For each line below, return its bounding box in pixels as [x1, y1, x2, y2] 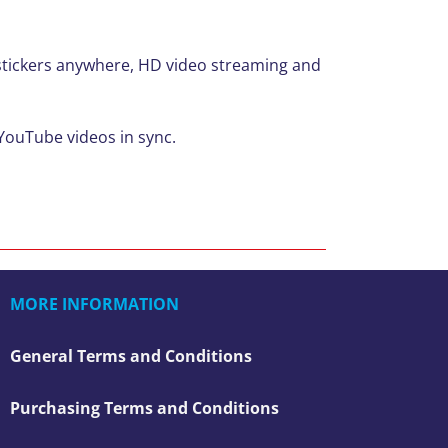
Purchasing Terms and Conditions [10, 396, 279, 419]
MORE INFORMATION [10, 292, 179, 315]
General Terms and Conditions [10, 344, 252, 367]
